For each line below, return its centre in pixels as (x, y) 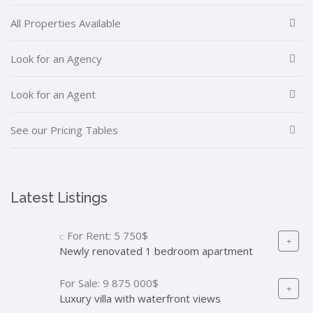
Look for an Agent (53, 94)
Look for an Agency (56, 58)
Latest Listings (59, 197)
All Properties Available (66, 23)
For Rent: (89, 235)
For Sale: (81, 283)
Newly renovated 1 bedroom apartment (156, 250)
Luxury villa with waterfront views (140, 298)
